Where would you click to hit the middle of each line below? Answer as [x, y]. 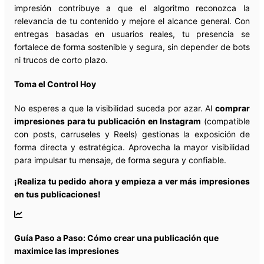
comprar [232, 108]
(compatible [226, 121]
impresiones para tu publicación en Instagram [108, 121]
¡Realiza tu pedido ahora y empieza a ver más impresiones [132, 181]
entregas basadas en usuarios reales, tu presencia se [132, 34]
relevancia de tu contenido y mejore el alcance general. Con [132, 21]
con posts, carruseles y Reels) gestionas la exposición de [132, 134]
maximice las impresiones [67, 251]
